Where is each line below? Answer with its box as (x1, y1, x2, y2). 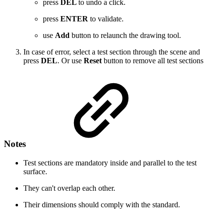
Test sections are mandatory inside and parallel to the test (23, 158, 197, 167)
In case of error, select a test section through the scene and (23, 47, 200, 56)
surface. (23, 167, 47, 176)
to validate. (90, 14, 124, 23)
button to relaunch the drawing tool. (72, 31, 181, 39)
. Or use (57, 56, 84, 65)
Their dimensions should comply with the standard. (23, 200, 182, 209)
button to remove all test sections (104, 56, 203, 65)
